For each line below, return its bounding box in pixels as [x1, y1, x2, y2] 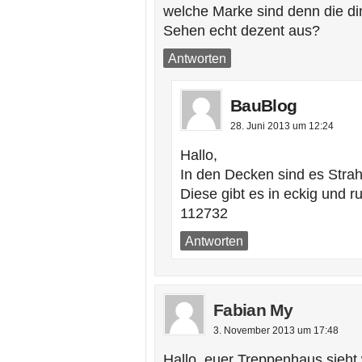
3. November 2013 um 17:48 [213, 325, 339, 336]
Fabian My [213, 301, 293, 319]
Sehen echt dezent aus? [163, 23, 320, 39]
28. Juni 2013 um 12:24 [230, 120, 334, 132]
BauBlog [230, 96, 297, 115]
